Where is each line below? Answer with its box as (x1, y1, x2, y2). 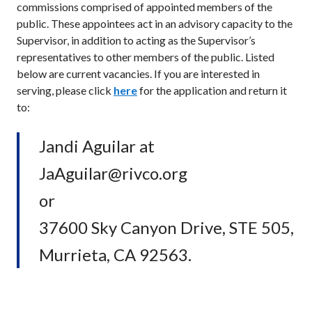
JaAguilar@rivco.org (39, 162, 187, 183)
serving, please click (17, 83, 114, 97)
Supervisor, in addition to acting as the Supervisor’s (17, 33, 256, 47)
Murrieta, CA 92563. (39, 244, 192, 265)
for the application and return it (137, 83, 287, 97)
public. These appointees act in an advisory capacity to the (17, 16, 292, 30)
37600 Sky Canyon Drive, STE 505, (39, 217, 294, 237)
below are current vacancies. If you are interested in (17, 66, 260, 80)
